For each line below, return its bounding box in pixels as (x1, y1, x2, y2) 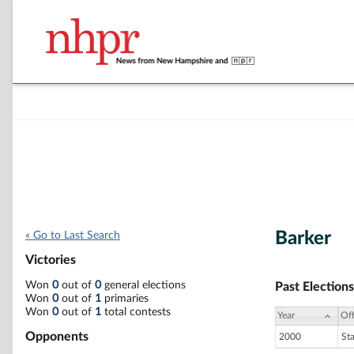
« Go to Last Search (25, 230, 120, 241)
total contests (101, 306, 171, 318)
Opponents (25, 330, 88, 343)
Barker (275, 229, 331, 248)
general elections (101, 279, 186, 291)
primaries (101, 292, 149, 304)
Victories (25, 254, 76, 267)
